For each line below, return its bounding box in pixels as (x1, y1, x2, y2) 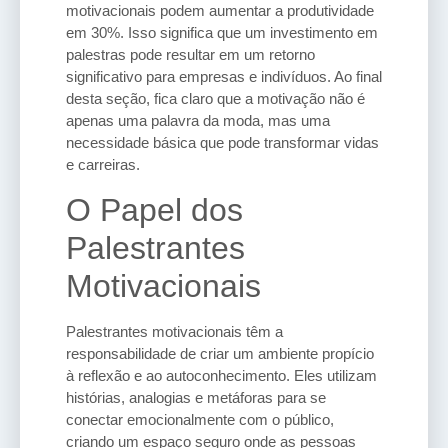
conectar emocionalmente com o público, (66, 410, 334, 428)
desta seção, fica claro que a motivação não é (66, 90, 365, 108)
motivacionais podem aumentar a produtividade (66, 2, 374, 20)
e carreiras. (66, 156, 140, 174)
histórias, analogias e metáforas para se (66, 388, 326, 406)
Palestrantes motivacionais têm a (66, 322, 283, 340)
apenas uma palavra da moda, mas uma (66, 112, 330, 130)
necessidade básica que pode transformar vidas (66, 134, 379, 152)
